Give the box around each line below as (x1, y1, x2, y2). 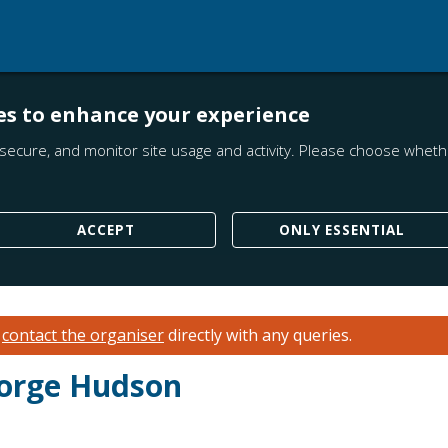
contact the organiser (2, 324, 164, 346)
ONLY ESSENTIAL (278, 220, 405, 239)
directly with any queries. (164, 324, 352, 346)
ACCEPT (76, 220, 135, 239)
